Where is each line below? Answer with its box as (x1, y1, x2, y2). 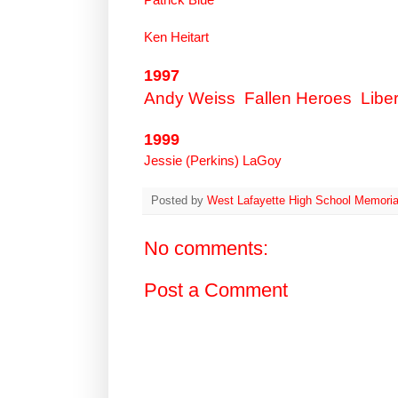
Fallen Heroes (244, 88, 352, 107)
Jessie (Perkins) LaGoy (144, 152, 282, 168)
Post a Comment (144, 278, 288, 301)
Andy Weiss (144, 88, 235, 107)
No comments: (144, 236, 268, 259)
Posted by (151, 194, 207, 207)
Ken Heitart (144, 28, 209, 44)
